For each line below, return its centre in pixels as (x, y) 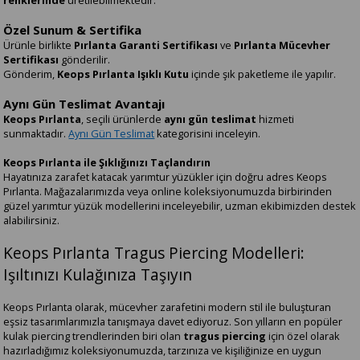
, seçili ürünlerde (123, 119)
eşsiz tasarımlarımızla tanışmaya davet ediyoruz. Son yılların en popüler (173, 322)
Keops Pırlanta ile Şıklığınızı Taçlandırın (107, 163)
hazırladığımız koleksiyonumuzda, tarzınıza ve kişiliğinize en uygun (163, 351)
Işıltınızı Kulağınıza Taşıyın (98, 275)
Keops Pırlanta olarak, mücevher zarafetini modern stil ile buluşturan (168, 307)
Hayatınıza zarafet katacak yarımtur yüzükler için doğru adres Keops (166, 177)
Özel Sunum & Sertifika (73, 30)
